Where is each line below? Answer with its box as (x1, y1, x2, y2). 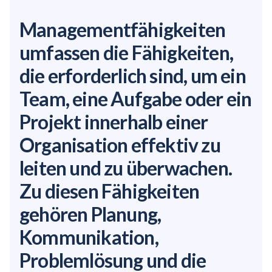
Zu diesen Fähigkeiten (19, 179, 200, 203)
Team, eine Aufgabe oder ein (19, 87, 252, 110)
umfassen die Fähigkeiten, (19, 41, 234, 64)
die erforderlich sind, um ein (19, 64, 246, 87)
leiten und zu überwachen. (19, 156, 233, 180)
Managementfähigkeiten (19, 18, 226, 41)
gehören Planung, (19, 202, 161, 226)
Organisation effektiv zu (19, 133, 220, 157)
